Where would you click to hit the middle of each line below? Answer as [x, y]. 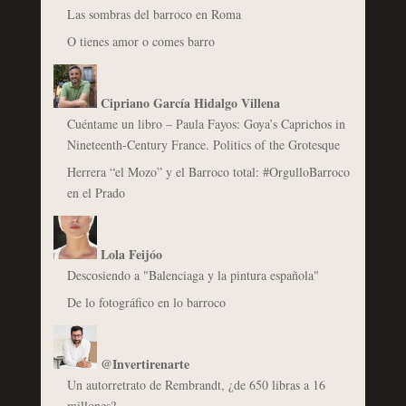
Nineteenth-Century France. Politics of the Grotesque [203, 144]
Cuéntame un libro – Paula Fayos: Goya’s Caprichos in [206, 123]
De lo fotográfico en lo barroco [146, 302]
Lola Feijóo [131, 254]
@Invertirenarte [145, 363]
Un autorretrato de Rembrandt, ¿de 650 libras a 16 [196, 384]
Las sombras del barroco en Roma [154, 14]
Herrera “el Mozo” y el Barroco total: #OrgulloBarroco [208, 171]
